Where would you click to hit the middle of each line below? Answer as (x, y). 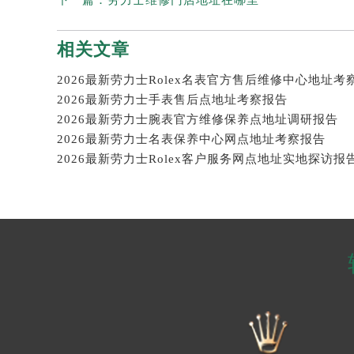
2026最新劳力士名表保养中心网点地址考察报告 (191, 139)
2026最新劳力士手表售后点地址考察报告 (172, 99)
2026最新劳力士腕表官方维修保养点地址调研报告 (198, 119)
